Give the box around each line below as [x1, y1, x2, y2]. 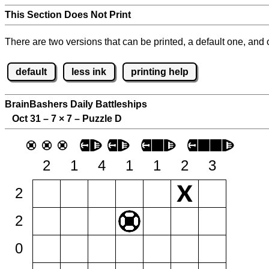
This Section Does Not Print [5, 10, 131, 20]
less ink [71, 66, 107, 77]
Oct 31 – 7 [5, 113, 59, 124]
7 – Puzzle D [64, 113, 122, 124]
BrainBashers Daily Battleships [5, 99, 147, 110]
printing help [130, 66, 189, 77]
